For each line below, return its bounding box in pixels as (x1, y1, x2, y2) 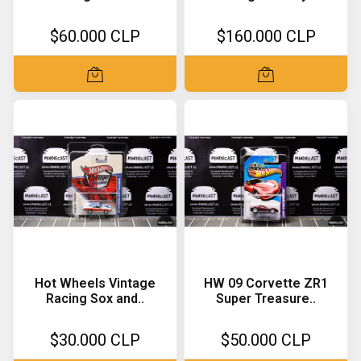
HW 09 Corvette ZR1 (204, 276, 328, 291)
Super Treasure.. (216, 291, 316, 306)
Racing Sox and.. (46, 291, 144, 306)
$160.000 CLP (216, 27, 316, 46)
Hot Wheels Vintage (35, 276, 156, 291)
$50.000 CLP (221, 330, 311, 350)
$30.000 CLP (50, 330, 140, 350)
